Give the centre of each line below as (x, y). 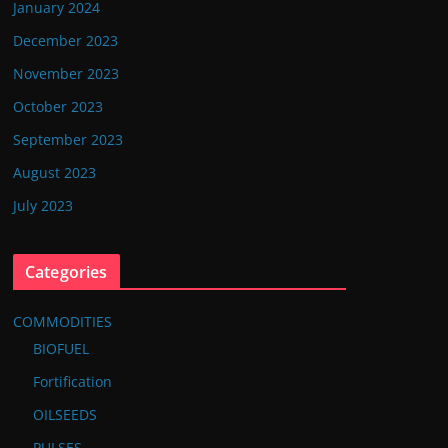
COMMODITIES (62, 321)
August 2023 (54, 172)
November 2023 (66, 73)
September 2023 (68, 139)
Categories (66, 272)
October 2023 (58, 106)
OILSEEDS (65, 414)
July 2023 (43, 205)
